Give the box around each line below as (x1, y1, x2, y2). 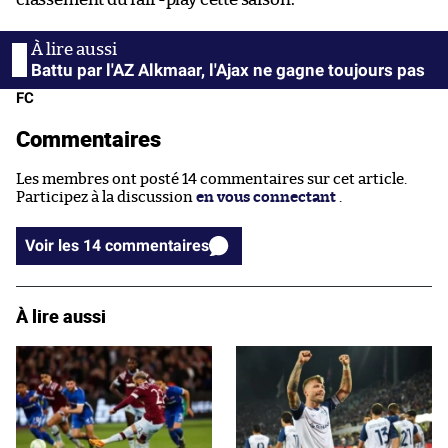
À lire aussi (16, 303, 106, 328)
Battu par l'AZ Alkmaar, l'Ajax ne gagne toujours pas (31, 59, 425, 80)
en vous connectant (196, 189, 336, 205)
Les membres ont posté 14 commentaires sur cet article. (16, 171, 407, 187)
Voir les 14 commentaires (105, 235, 209, 255)
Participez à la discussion (16, 189, 196, 205)
